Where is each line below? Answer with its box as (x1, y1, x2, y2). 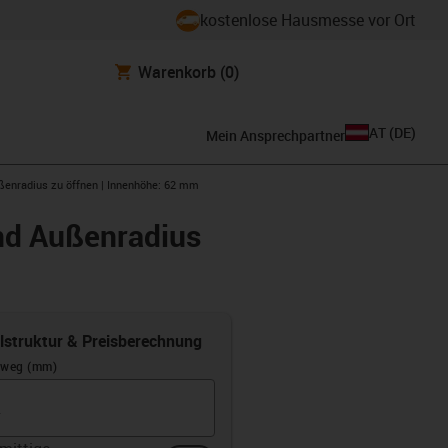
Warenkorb (138, 60, 216, 83)
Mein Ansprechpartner (206, 125, 345, 145)
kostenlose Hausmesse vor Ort (200, 9, 416, 31)
